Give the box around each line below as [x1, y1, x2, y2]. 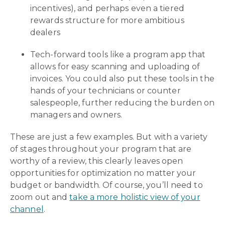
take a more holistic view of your [69, 192, 200, 202]
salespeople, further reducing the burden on [30, 97, 215, 107]
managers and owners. [30, 109, 123, 120]
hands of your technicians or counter [30, 85, 181, 95]
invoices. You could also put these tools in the [30, 73, 214, 83]
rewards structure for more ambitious [30, 15, 184, 25]
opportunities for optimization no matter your [10, 168, 196, 178]
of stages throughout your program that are [10, 144, 192, 154]
